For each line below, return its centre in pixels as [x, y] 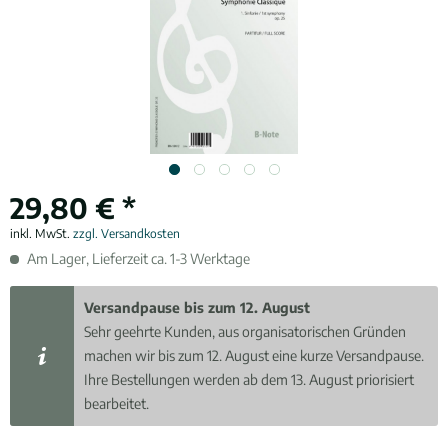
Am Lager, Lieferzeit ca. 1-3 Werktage [137, 258]
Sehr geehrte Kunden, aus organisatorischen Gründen [245, 331]
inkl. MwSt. [41, 233]
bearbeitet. [117, 403]
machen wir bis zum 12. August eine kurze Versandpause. [254, 355]
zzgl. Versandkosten [126, 233]
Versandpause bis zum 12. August [197, 307]
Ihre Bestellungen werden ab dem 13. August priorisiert [249, 379]
